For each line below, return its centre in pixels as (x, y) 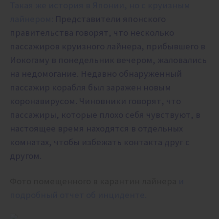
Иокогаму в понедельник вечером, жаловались (108, 60)
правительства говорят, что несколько (92, 33)
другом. (26, 156)
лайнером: (32, 19)
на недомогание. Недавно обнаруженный (96, 74)
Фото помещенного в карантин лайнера (94, 181)
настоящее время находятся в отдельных (96, 129)
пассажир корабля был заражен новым (90, 88)
